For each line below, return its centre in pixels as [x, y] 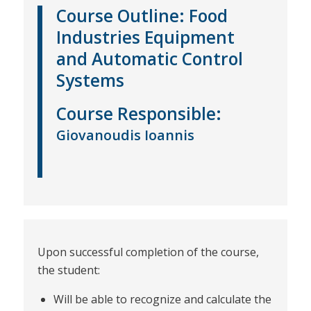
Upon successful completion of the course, [148, 252]
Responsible [166, 113]
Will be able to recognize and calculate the [162, 300]
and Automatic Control [149, 58]
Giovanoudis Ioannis [125, 135]
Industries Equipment [145, 37]
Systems [90, 80]
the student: [68, 270]
